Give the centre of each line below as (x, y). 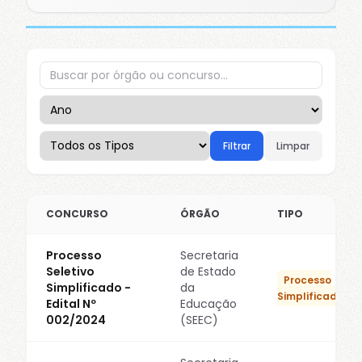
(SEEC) (199, 320)
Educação (208, 304)
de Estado (208, 271)
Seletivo (70, 271)
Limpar (293, 145)
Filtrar (237, 145)
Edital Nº (71, 304)
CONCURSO (77, 214)
